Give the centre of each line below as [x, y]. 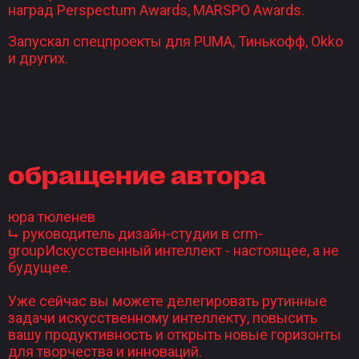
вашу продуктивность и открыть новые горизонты [175, 334]
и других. [38, 58]
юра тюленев [52, 216]
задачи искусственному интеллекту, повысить [163, 317]
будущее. [40, 267]
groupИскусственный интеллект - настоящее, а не [173, 250]
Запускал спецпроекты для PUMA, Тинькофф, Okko [175, 41]
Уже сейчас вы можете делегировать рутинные [167, 301]
